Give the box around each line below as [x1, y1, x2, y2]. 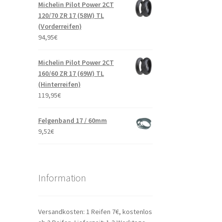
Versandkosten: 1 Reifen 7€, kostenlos [38, 207, 152, 216]
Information [38, 171, 86, 184]
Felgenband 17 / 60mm [38, 116, 107, 125]
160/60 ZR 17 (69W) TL [38, 69, 104, 78]
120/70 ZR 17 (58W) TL [38, 11, 104, 20]
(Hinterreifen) [38, 80, 81, 89]
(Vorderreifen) [38, 22, 82, 31]
